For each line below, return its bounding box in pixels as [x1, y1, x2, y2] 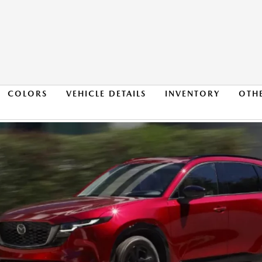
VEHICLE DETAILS [65, 89, 146, 98]
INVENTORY [164, 89, 220, 98]
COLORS [7, 89, 47, 98]
